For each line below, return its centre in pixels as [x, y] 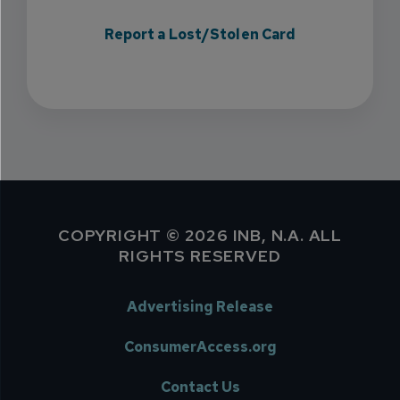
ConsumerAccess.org [200, 347]
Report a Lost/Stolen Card [200, 34]
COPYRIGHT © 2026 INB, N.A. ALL [200, 235]
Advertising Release [200, 307]
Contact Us [200, 387]
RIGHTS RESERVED [200, 256]
